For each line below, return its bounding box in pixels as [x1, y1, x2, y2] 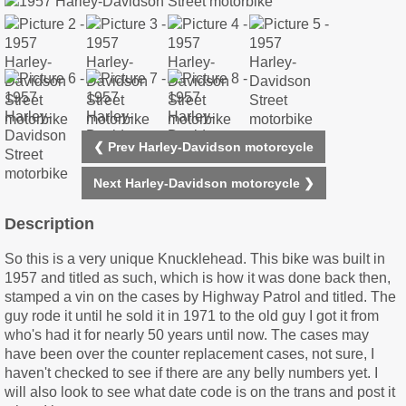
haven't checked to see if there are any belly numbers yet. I [5, 365, 378, 382]
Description [5, 215, 94, 234]
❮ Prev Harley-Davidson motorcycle [93, 139, 314, 154]
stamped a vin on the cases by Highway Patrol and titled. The [5, 289, 396, 305]
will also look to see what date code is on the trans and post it [5, 384, 395, 401]
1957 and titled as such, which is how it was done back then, [5, 270, 391, 286]
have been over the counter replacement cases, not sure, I [5, 346, 374, 362]
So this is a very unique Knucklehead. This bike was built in [5, 251, 385, 267]
